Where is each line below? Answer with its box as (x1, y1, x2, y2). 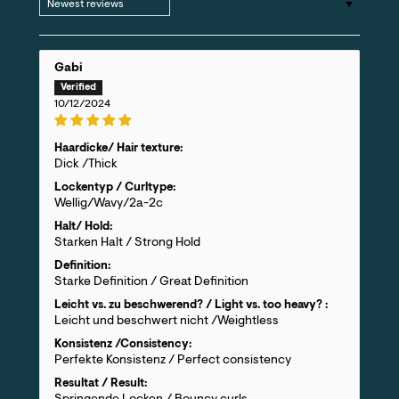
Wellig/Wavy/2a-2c (54, 197, 163, 210)
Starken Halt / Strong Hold (54, 236, 200, 249)
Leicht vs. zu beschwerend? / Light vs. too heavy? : (54, 299, 328, 311)
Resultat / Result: (54, 378, 147, 389)
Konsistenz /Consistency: (54, 338, 191, 350)
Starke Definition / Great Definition (54, 275, 248, 289)
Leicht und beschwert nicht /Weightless (54, 314, 279, 328)
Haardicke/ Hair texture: (54, 142, 183, 154)
